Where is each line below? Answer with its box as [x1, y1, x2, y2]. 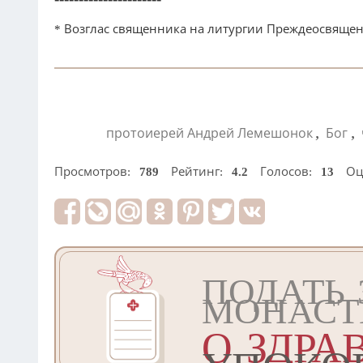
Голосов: [260, 165, 315, 179]
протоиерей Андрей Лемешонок [106, 126, 314, 141]
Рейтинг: [171, 165, 226, 179]
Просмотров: [54, 165, 134, 179]
